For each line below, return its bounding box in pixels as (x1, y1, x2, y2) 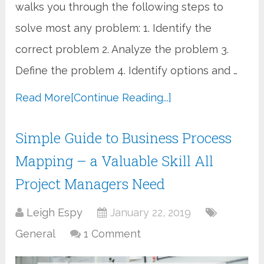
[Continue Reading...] (71, 91, 172, 104)
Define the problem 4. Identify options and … (15, 64, 238, 77)
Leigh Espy (27, 206, 83, 219)
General (15, 227, 56, 240)
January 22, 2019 (110, 206, 192, 219)
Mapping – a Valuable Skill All (15, 151, 214, 170)
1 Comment (84, 227, 141, 240)
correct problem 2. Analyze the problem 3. (15, 42, 229, 55)
